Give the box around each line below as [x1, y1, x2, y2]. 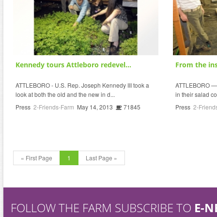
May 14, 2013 [77, 102, 113, 111]
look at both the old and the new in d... [15, 90, 115, 98]
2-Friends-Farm [33, 102, 74, 111]
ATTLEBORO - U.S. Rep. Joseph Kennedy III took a [15, 80, 149, 89]
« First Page [21, 153, 52, 162]
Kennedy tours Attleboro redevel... [15, 60, 131, 69]
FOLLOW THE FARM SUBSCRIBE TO [11, 199, 194, 216]
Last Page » [86, 153, 117, 162]
